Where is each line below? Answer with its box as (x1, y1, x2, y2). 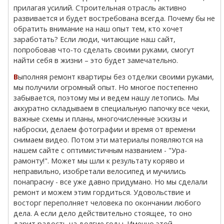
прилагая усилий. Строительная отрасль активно (13, 3, 187, 12)
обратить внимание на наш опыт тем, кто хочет (13, 24, 183, 33)
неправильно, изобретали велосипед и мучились (13, 166, 186, 176)
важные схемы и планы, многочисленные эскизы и (13, 114, 187, 123)
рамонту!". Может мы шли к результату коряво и (13, 156, 185, 165)
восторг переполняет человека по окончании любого (13, 198, 201, 207)
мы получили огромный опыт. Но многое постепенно (13, 82, 198, 92)
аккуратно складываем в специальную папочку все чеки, (13, 103, 210, 113)
